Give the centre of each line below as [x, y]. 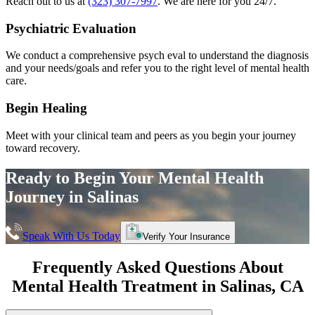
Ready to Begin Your [82, 178]
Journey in [46, 197]
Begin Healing [46, 108]
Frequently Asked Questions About [157, 267]
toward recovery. [43, 148]
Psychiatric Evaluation [71, 28]
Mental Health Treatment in [116, 286]
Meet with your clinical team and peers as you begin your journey [151, 135]
